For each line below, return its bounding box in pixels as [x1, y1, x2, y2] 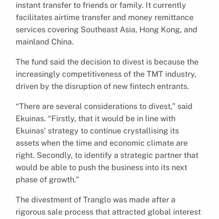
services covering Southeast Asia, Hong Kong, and [16, 24, 197, 34]
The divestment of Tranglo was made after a [16, 195, 175, 204]
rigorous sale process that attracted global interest [16, 207, 201, 217]
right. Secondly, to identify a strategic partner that [16, 150, 198, 160]
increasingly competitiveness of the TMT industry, [16, 69, 197, 79]
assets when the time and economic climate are [16, 138, 188, 148]
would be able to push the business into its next [16, 162, 187, 172]
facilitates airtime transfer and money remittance [16, 12, 194, 22]
